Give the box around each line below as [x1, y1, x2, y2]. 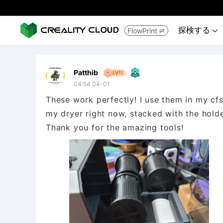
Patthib [74, 68, 98, 77]
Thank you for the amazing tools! [46, 122, 184, 132]
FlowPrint [127, 26, 157, 35]
